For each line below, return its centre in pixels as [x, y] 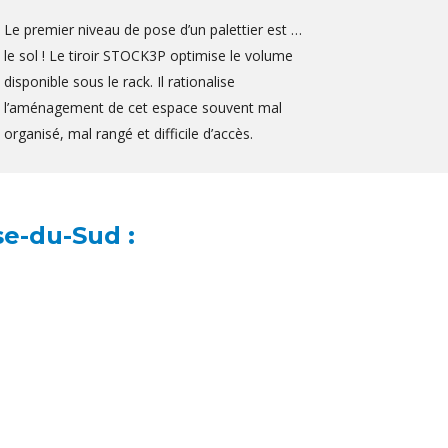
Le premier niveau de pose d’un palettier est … [153, 30]
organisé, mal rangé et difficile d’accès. [128, 134]
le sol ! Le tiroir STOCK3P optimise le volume [148, 56]
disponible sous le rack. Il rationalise [119, 82]
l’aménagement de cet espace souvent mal [143, 108]
